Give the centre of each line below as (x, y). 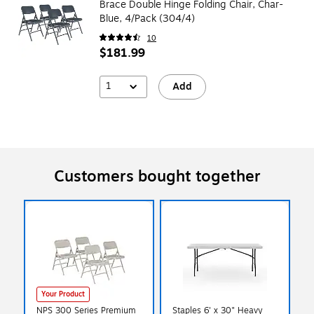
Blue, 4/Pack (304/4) (147, 18)
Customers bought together (157, 176)
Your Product (63, 294)
